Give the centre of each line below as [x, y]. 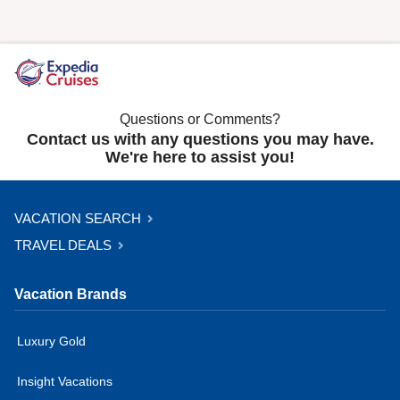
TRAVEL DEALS [65, 245]
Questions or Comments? [200, 119]
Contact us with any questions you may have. [200, 139]
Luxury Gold [51, 341]
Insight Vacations [65, 381]
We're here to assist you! [200, 157]
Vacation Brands [71, 294]
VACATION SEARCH [79, 218]
